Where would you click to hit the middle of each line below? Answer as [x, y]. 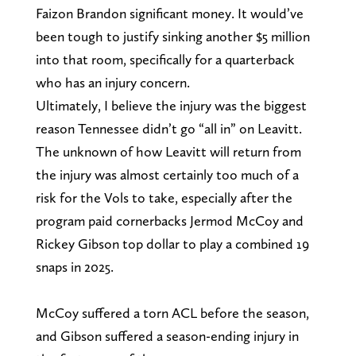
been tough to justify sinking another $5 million [172, 36]
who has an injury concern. [112, 82]
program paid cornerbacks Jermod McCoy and [169, 220]
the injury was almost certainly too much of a [167, 174]
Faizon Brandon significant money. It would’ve [169, 13]
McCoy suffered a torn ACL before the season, [172, 312]
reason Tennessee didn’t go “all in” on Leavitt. [168, 128]
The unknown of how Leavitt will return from [168, 151]
